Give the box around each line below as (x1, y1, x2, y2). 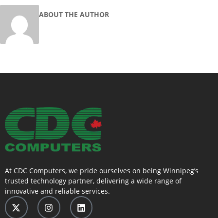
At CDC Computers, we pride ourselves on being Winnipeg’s (5, 166, 199, 176)
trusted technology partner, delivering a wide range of (5, 176, 182, 186)
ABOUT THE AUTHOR (39, 10, 109, 19)
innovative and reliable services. (5, 186, 110, 196)
